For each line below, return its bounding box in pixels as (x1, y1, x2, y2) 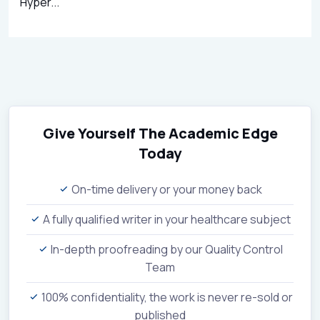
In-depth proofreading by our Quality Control (49, 241, 283, 257)
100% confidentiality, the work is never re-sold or (39, 289, 293, 305)
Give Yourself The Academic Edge (42, 123, 278, 143)
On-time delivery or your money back (69, 181, 262, 197)
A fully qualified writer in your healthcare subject (41, 211, 291, 227)
